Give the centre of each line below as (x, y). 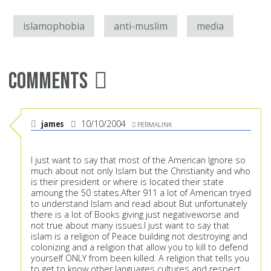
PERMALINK (155, 125)
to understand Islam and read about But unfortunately (139, 204)
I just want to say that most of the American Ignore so (138, 160)
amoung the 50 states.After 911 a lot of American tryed (141, 193)
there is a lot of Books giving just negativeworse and (135, 215)
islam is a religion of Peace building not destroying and (139, 237)
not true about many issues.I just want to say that (130, 226)
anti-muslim (141, 26)
